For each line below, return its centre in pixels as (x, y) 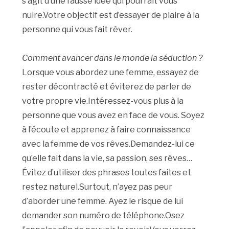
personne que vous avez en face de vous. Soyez (113, 116)
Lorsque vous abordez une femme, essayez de (111, 73)
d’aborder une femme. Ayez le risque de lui (103, 201)
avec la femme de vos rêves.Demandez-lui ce (109, 144)
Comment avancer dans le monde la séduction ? (112, 58)
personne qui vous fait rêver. (77, 30)
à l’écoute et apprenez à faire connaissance (107, 130)
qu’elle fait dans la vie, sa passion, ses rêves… (107, 158)
